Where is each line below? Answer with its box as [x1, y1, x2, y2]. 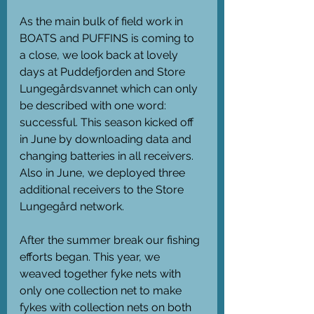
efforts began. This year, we [20, 250, 163, 264]
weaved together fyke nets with [20, 266, 184, 280]
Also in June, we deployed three [20, 165, 188, 179]
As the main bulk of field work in [20, 14, 186, 28]
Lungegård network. [20, 199, 127, 213]
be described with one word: [20, 98, 169, 112]
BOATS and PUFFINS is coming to [20, 31, 197, 45]
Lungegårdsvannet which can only [20, 81, 200, 95]
